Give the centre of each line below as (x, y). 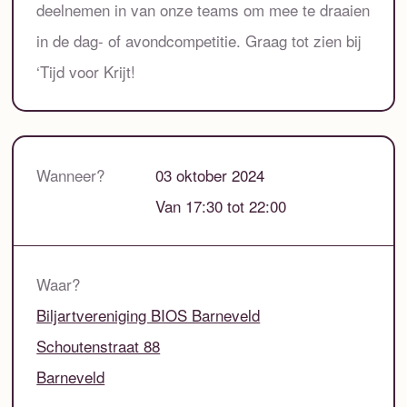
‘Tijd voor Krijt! (86, 71)
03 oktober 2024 (210, 175)
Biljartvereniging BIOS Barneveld (149, 315)
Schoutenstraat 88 (99, 346)
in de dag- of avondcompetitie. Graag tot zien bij (199, 40)
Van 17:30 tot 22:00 (221, 206)
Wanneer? (71, 175)
